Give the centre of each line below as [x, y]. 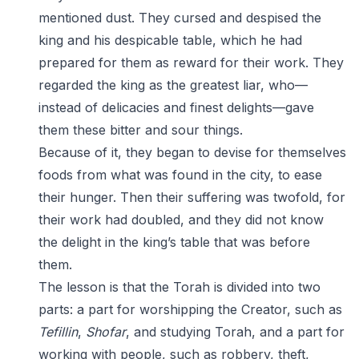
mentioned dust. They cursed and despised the [180, 18]
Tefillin [58, 332]
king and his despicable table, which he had [170, 40]
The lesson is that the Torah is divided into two [179, 287]
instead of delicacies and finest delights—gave [176, 107]
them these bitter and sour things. [141, 130]
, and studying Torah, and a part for [235, 332]
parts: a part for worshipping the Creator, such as [190, 309]
